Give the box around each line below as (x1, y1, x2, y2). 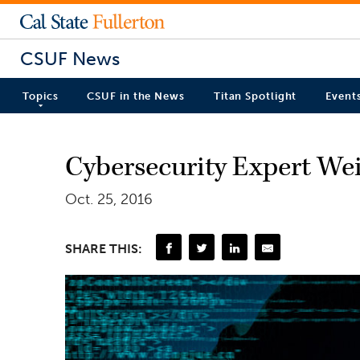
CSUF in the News (87, 90, 185, 103)
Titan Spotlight (213, 90, 297, 103)
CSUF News (20, 47, 120, 70)
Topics (22, 90, 59, 103)
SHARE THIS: (65, 240, 142, 256)
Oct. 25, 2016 (65, 190, 153, 208)
